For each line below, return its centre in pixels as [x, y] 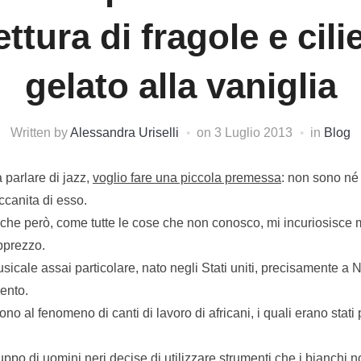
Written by [40, 132]
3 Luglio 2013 [253, 132]
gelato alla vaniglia [180, 85]
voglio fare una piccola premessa [187, 177]
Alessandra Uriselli [124, 132]
